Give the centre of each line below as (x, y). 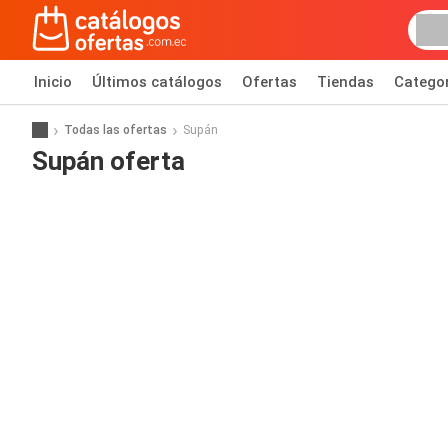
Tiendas (345, 82)
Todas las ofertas (115, 129)
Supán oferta (108, 160)
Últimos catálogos (157, 82)
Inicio (53, 82)
